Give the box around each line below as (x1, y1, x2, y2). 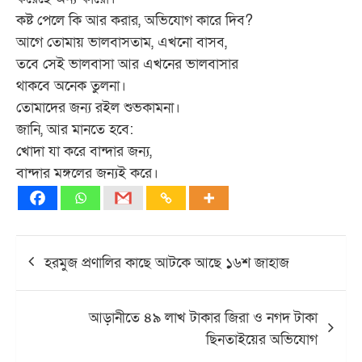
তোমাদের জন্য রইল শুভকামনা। (16, 98, 180, 117)
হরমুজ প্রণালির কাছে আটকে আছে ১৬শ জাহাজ (44, 253, 289, 272)
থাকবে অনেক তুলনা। (16, 76, 126, 95)
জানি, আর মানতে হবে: (16, 120, 133, 139)
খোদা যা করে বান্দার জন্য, (16, 141, 152, 161)
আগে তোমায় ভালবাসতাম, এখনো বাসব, (16, 32, 227, 52)
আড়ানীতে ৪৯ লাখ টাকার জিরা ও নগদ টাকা (89, 308, 318, 327)
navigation (15, 259, 109, 287)
